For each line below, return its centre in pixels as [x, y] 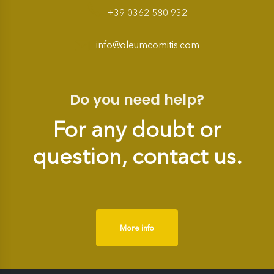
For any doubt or [137, 129]
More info [137, 228]
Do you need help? [137, 99]
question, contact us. [137, 156]
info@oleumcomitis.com [147, 45]
